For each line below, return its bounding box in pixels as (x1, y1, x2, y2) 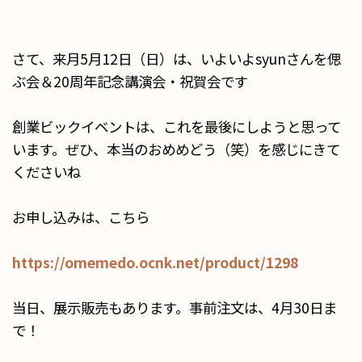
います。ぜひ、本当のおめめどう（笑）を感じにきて (12, 139, 340, 159)
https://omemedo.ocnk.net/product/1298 (12, 252, 298, 272)
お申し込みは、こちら (12, 207, 149, 227)
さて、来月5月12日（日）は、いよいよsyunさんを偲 (12, 48, 341, 69)
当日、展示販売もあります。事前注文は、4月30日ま (12, 297, 337, 318)
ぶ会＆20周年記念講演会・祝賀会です (12, 71, 248, 91)
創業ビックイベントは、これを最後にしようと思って (12, 116, 341, 137)
